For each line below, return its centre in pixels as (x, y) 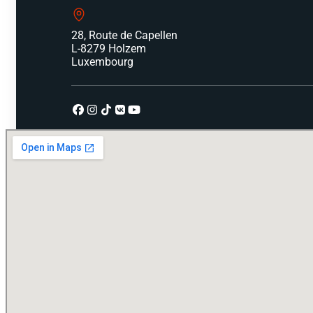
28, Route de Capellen (125, 35)
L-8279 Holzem (109, 48)
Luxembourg (103, 61)
